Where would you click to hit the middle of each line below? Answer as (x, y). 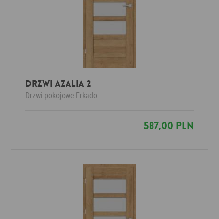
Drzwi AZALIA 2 (58, 84)
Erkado (87, 95)
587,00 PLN (168, 126)
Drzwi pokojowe (50, 95)
